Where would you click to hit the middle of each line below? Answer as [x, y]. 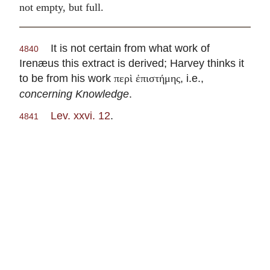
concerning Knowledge [74, 94]
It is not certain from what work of [124, 48]
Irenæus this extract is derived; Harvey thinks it [132, 63]
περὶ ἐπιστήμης [147, 79]
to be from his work [67, 78]
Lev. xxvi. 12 [80, 116]
